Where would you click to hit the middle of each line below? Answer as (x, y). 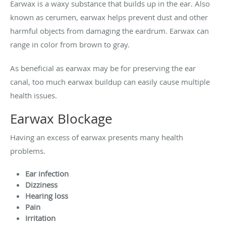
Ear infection (47, 173)
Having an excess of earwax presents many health (97, 137)
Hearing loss (47, 195)
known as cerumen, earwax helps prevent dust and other (109, 17)
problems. (28, 151)
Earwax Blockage (61, 119)
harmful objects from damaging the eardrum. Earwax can (109, 31)
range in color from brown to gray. (70, 44)
